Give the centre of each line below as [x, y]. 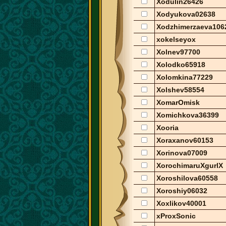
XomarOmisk [178, 102]
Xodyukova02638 [186, 14]
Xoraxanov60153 [185, 140]
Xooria [167, 127]
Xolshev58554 [180, 90]
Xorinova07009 [182, 153]
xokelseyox [176, 39]
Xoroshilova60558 [187, 178]
